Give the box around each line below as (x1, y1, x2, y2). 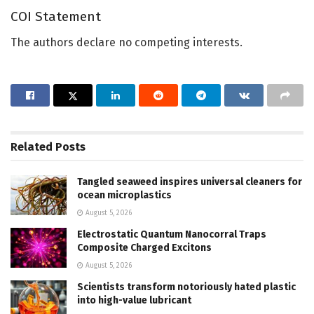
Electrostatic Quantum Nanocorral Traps (77, 228, 266, 240)
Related (11, 139, 53, 153)
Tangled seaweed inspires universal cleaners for (77, 175, 302, 188)
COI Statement (11, 8, 101, 25)
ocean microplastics (77, 189, 172, 201)
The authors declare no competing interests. (11, 35, 243, 49)
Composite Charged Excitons (77, 241, 212, 254)
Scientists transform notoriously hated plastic (77, 280, 296, 293)
